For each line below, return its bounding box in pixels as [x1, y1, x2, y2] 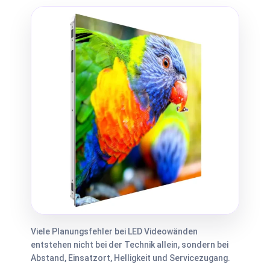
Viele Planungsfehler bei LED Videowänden [31, 227, 198, 236]
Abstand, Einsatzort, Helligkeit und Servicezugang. [31, 253, 230, 263]
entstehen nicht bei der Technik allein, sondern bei [31, 240, 228, 250]
